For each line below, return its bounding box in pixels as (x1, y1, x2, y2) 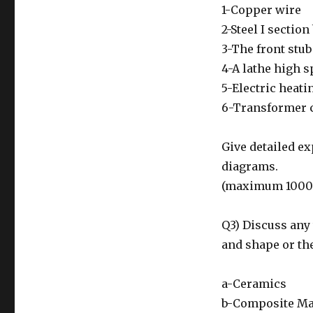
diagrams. (221, 159, 278, 173)
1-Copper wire (221, 3, 301, 17)
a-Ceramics (221, 277, 286, 291)
